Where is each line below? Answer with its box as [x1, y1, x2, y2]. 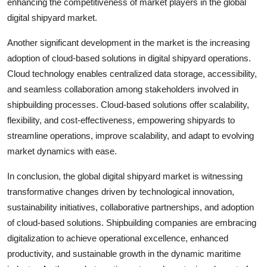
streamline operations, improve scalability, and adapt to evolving [7, 130, 254, 141]
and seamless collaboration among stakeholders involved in [7, 83, 238, 94]
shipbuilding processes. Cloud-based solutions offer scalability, [7, 99, 249, 110]
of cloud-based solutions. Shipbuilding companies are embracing [7, 217, 256, 228]
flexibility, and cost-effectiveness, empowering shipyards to [7, 114, 235, 125]
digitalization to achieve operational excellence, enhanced [7, 232, 228, 243]
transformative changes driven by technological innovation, [7, 186, 234, 197]
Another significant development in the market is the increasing [7, 37, 250, 48]
